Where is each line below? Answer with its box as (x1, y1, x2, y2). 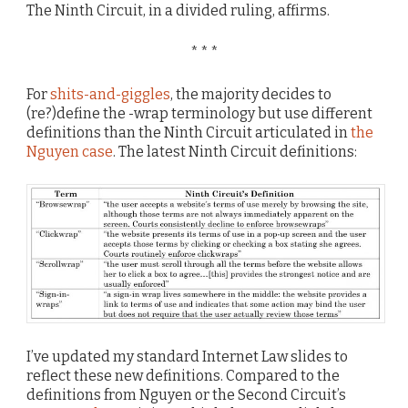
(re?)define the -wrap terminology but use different (26, 105, 372, 123)
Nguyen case (26, 143, 113, 161)
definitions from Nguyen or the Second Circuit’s (26, 386, 346, 404)
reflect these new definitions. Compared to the (26, 367, 340, 385)
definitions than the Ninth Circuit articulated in (26, 124, 351, 142)
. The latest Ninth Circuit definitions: (113, 143, 357, 161)
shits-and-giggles (50, 86, 170, 104)
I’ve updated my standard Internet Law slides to (26, 348, 348, 366)
